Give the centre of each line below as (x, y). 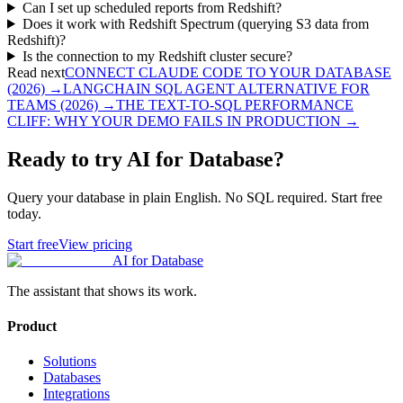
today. (24, 213)
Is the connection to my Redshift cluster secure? (157, 56)
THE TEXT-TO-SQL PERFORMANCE (235, 104)
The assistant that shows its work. (102, 291)
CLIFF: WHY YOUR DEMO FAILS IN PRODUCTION (174, 121)
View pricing (95, 244)
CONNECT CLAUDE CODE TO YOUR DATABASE (228, 72)
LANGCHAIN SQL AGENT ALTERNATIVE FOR (216, 88)
